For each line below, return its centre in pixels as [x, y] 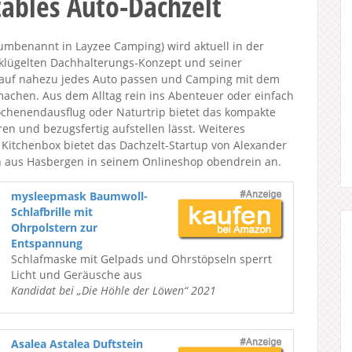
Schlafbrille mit [52, 212]
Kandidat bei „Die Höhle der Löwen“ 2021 [114, 290]
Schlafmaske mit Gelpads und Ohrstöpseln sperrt [141, 259]
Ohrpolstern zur [54, 227]
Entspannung [47, 243]
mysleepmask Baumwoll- [79, 196]
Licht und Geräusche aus [77, 275]
